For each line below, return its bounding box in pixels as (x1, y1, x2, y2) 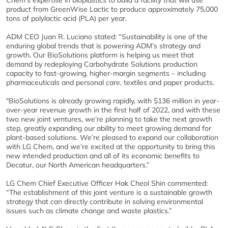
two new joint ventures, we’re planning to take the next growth (6, 115, 212, 124)
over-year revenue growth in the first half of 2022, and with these (6, 105, 220, 115)
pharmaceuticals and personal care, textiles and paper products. (6, 78, 214, 87)
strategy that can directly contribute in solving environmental (6, 197, 203, 206)
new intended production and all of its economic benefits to (6, 151, 199, 160)
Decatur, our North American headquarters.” (6, 160, 150, 169)
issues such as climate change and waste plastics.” (6, 206, 172, 215)
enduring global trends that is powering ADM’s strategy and (6, 41, 201, 50)
